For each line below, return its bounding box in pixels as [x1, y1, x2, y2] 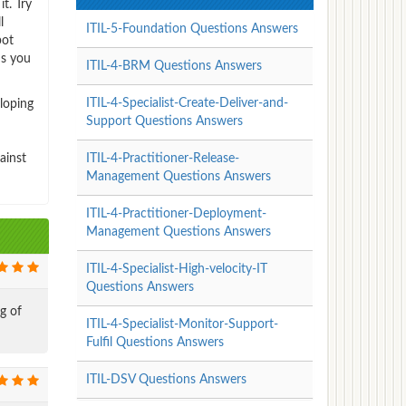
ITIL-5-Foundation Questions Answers [85, 22, 298, 35]
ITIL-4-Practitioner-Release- [85, 151, 239, 165]
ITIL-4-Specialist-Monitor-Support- [85, 317, 278, 331]
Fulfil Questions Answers [85, 335, 224, 349]
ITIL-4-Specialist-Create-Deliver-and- [85, 96, 288, 110]
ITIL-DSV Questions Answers [85, 372, 246, 386]
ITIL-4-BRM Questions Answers [85, 59, 262, 72]
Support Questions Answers [85, 114, 243, 128]
